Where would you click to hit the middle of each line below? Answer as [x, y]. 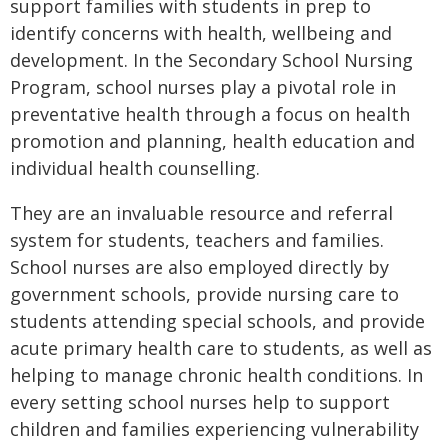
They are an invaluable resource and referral [201, 213]
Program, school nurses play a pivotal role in [203, 87]
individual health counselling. [135, 168]
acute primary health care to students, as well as [221, 348]
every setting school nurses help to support [200, 402]
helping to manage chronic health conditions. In [216, 375]
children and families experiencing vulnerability [214, 429]
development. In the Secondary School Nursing [211, 60]
